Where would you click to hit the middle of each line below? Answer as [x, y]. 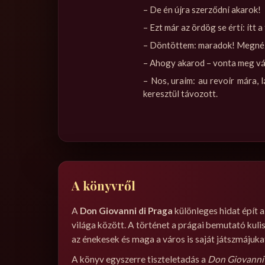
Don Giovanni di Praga [126, 210]
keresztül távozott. [180, 93]
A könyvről [104, 185]
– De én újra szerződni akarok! [202, 9]
